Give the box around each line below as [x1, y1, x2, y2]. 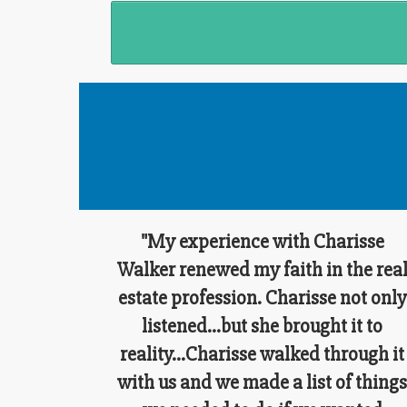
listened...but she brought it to [142, 313, 383, 339]
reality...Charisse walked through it [120, 342, 405, 367]
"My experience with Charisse [140, 229, 384, 254]
